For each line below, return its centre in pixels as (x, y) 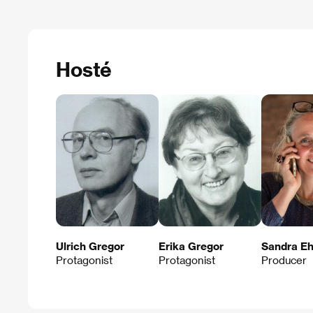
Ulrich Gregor (90, 246)
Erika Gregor (191, 246)
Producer (284, 260)
